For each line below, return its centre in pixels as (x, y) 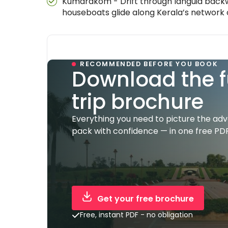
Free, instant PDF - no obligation (136, 215)
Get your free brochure (146, 199)
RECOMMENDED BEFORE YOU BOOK (149, 64)
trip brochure (138, 102)
